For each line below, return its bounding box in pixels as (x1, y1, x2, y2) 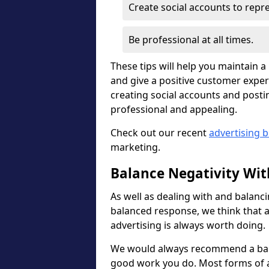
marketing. (110, 141, 163, 154)
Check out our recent (110, 126, 209, 139)
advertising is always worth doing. (110, 219, 265, 232)
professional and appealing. (110, 103, 237, 116)
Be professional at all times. (128, 33, 253, 46)
